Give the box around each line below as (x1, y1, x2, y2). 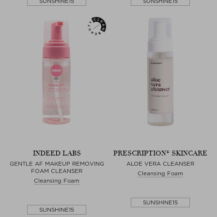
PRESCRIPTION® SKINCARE (113, 149, 207, 157)
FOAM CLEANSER (31, 167, 82, 174)
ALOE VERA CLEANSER (126, 160, 194, 167)
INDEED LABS (32, 149, 81, 157)
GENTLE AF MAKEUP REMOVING (9, 160, 104, 167)
